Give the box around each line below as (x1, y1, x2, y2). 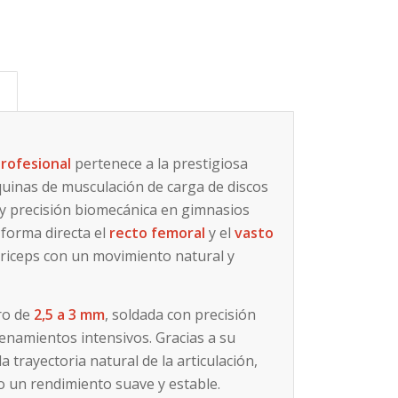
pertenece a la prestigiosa (71, 154, 249, 174)
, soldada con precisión (105, 304, 257, 324)
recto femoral (109, 223, 206, 243)
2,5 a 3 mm (34, 304, 106, 324)
